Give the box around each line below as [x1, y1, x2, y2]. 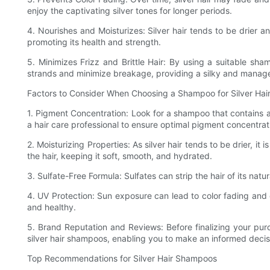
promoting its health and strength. [27, 37, 161, 48]
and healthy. [27, 202, 76, 213]
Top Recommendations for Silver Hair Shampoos [27, 253, 217, 264]
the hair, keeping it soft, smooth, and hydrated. [27, 151, 212, 162]
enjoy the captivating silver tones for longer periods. [27, 5, 232, 16]
